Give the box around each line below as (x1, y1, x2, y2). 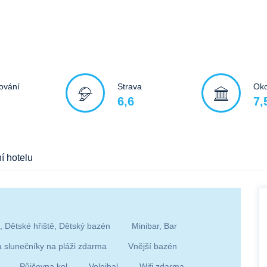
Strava (117, 81, 142, 91)
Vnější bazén (128, 241, 177, 251)
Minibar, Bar (132, 221, 177, 231)
